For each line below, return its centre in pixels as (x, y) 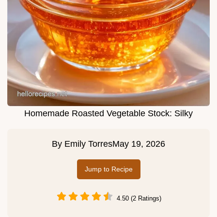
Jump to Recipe (108, 169)
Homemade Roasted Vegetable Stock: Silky (108, 114)
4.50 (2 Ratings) (139, 198)
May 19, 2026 (139, 144)
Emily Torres (88, 144)
